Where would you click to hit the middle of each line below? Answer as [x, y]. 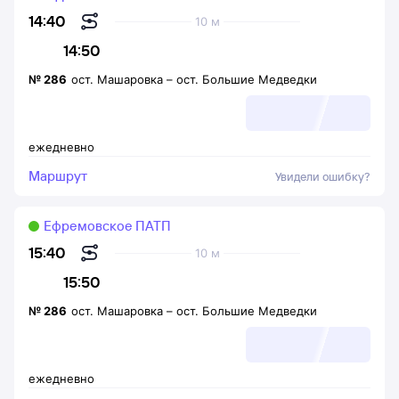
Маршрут [58, 176]
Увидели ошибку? [323, 176]
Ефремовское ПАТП [107, 226]
